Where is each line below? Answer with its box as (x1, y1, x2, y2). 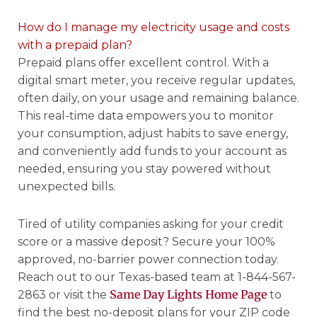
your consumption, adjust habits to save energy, (18, 126, 288, 140)
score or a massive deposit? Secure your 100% (18, 234, 275, 248)
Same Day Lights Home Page (110, 287, 267, 301)
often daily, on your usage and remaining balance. (18, 91, 299, 105)
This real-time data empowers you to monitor (18, 108, 274, 122)
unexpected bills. (18, 179, 115, 193)
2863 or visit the (18, 287, 110, 301)
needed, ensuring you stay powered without (18, 161, 271, 175)
